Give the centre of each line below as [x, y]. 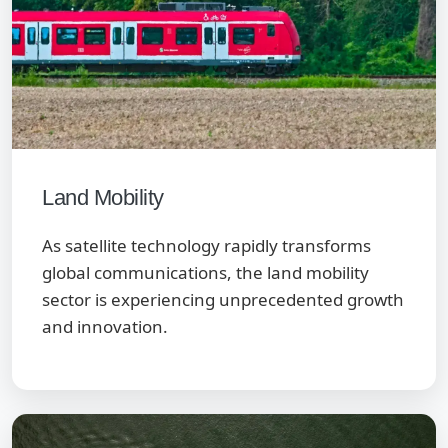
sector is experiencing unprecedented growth [223, 299]
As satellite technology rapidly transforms [206, 245]
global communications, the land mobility [205, 272]
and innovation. [105, 326]
